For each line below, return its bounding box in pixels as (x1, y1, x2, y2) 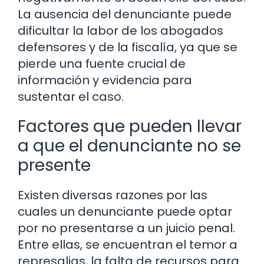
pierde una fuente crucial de (18, 55, 186, 72)
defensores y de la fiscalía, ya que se (18, 39, 237, 56)
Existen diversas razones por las (18, 187, 207, 204)
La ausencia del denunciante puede (18, 6, 232, 23)
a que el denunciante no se (18, 134, 241, 158)
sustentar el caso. (18, 88, 124, 105)
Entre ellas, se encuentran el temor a (18, 236, 237, 253)
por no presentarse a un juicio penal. (18, 220, 235, 237)
